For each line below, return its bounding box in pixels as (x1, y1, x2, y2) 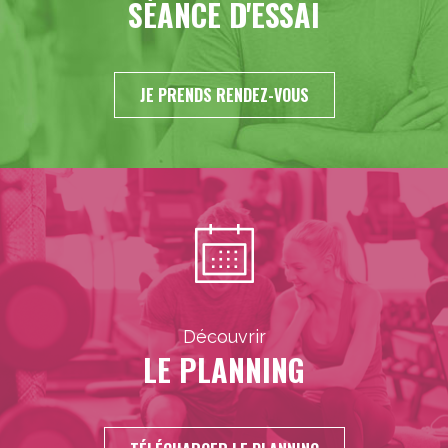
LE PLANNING (143, 347, 305, 393)
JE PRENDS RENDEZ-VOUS (139, 83, 309, 108)
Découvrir (182, 326, 266, 348)
